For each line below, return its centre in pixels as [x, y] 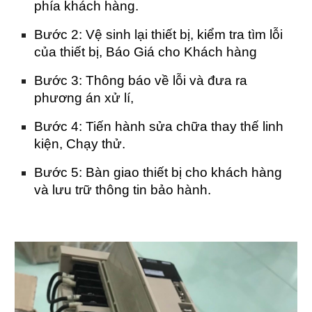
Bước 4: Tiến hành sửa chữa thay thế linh [159, 126]
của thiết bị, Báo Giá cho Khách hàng [148, 52]
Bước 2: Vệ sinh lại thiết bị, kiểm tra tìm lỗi [159, 34]
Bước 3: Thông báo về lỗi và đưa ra [141, 80]
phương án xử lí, [86, 97]
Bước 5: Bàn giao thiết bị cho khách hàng [158, 172]
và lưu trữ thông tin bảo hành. [123, 189]
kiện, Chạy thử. [80, 143]
